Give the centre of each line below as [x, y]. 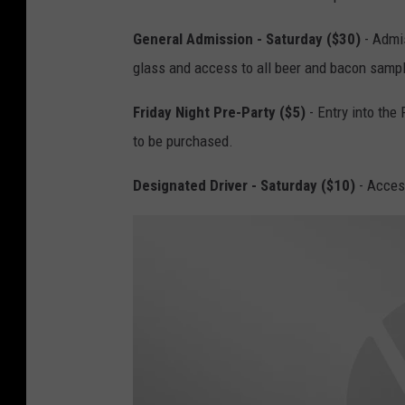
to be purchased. [183, 141]
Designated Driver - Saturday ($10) [244, 185]
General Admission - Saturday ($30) [247, 38]
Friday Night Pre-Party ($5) [219, 112]
